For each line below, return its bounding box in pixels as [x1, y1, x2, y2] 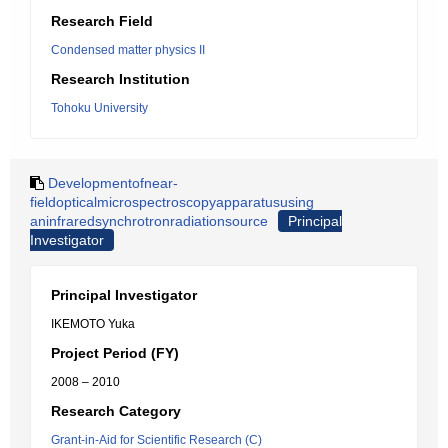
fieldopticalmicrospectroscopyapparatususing [30, 194, 314, 210]
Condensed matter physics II [51, 43, 205, 57]
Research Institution [51, 71, 190, 87]
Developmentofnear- [48, 175, 178, 191]
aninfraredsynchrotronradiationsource [30, 213, 268, 229]
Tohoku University [51, 101, 148, 115]
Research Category [51, 403, 181, 419]
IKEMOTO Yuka [51, 317, 135, 331]
